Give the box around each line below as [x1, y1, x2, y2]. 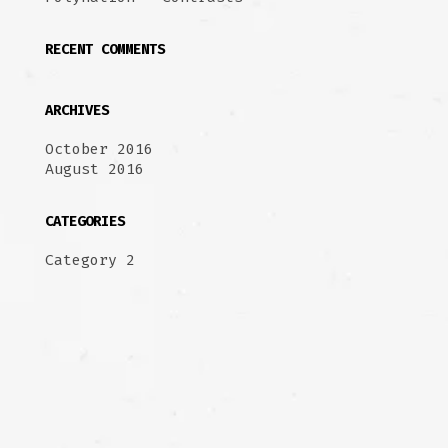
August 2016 [44, 160, 144, 178]
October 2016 [44, 140, 153, 158]
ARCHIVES [44, 102, 109, 119]
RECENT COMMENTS [44, 41, 165, 58]
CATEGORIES [44, 213, 125, 230]
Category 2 [44, 251, 135, 269]
